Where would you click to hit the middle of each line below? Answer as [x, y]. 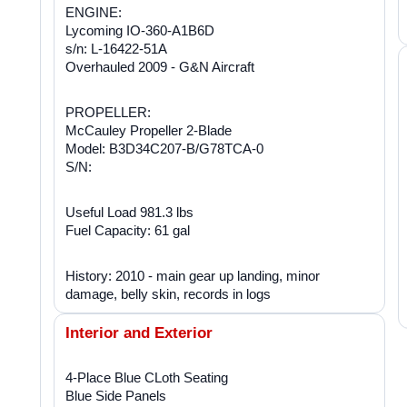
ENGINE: [94, 12]
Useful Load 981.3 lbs [129, 212]
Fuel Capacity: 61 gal [128, 230]
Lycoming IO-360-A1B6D [140, 30]
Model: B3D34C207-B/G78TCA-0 [164, 148]
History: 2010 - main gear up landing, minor [193, 275]
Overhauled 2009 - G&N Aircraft [160, 66]
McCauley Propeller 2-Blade [149, 130]
